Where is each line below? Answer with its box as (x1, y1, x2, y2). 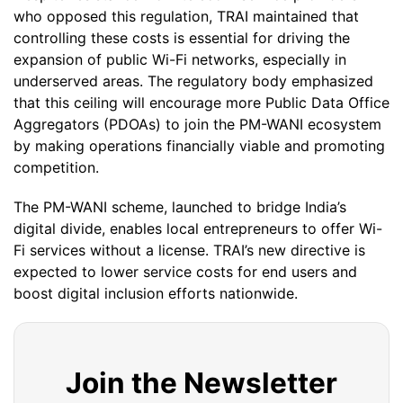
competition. (13, 158, 99, 176)
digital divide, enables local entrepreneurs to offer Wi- (13, 219, 382, 237)
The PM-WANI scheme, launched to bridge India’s (13, 198, 346, 216)
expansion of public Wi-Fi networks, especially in (13, 50, 346, 68)
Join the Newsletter (66, 364, 337, 400)
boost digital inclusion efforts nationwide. (13, 284, 298, 302)
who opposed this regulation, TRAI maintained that (13, 7, 359, 25)
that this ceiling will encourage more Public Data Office (13, 94, 390, 112)
